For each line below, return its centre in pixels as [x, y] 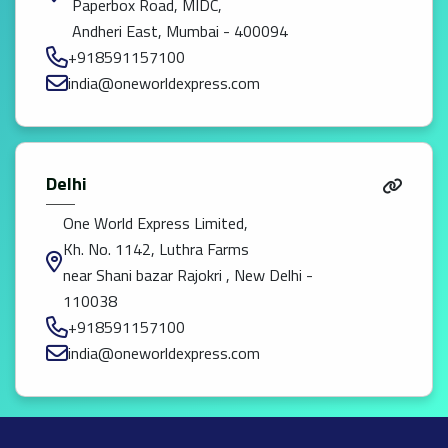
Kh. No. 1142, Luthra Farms [156, 249]
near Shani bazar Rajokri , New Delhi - [188, 275]
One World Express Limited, [155, 223]
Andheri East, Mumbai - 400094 [180, 31]
